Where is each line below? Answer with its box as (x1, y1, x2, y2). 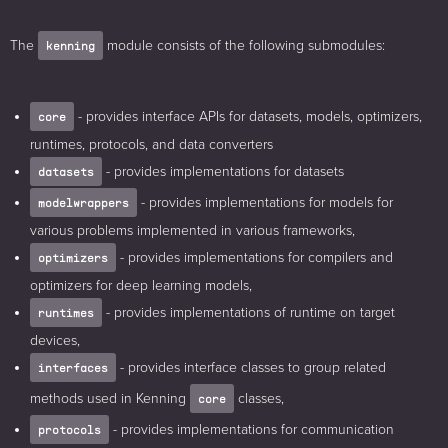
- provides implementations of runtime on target (102, 304, 395, 322)
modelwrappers (38, 195, 129, 211)
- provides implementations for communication (109, 421, 394, 439)
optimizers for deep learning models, (30, 277, 252, 295)
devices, (30, 332, 80, 350)
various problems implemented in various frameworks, (30, 222, 355, 240)
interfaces (38, 360, 108, 376)
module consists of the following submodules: (103, 37, 385, 55)
